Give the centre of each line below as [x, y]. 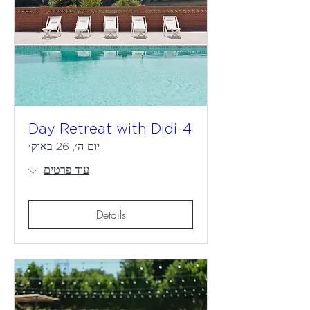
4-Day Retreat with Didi [187, 129]
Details [111, 215]
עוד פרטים [66, 170]
